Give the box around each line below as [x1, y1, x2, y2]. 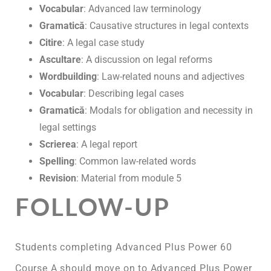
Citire [39, 36, 62, 48]
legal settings [39, 121, 96, 133]
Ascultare [39, 53, 81, 65]
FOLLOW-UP [15, 196, 170, 221]
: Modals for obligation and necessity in [85, 104, 253, 116]
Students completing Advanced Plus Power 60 [15, 241, 232, 253]
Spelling [39, 155, 74, 167]
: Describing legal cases [83, 87, 184, 99]
